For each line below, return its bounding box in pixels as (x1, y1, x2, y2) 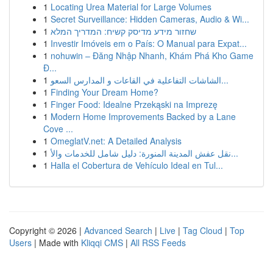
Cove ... (43, 122, 73, 135)
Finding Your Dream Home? (51, 86, 158, 98)
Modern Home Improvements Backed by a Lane (51, 110, 236, 122)
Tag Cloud (183, 224, 222, 236)
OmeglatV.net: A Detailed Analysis (51, 135, 182, 147)
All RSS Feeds (130, 236, 186, 249)
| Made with (32, 236, 81, 249)
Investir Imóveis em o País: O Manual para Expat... (51, 37, 247, 49)
